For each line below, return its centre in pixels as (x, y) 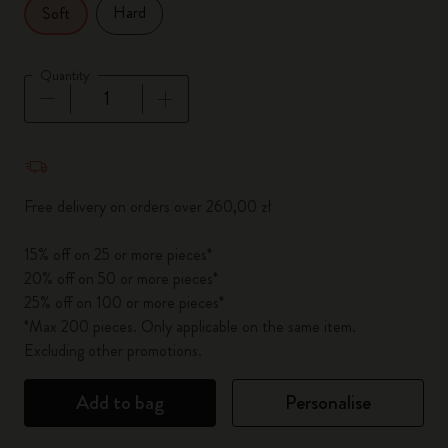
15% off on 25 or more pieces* (118, 254)
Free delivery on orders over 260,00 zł (147, 206)
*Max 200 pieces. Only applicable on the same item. (190, 326)
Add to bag (120, 402)
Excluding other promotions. (113, 350)
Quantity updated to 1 (97, 150)
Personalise (328, 402)
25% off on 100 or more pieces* (124, 302)
